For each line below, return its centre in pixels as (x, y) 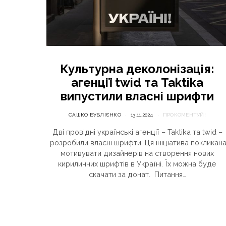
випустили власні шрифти (137, 96)
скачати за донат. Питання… (137, 175)
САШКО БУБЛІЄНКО (95, 115)
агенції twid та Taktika (137, 83)
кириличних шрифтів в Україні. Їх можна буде (137, 164)
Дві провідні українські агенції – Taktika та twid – (137, 132)
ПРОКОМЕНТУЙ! (184, 115)
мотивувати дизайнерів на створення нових (137, 153)
